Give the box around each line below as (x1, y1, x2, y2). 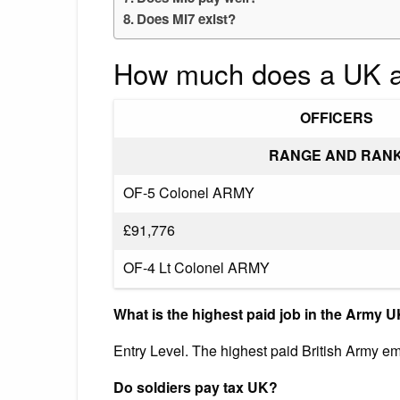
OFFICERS (299, 106, 373, 128)
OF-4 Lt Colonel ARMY (123, 256, 270, 278)
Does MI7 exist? (137, 8, 237, 29)
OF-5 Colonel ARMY (123, 181, 254, 203)
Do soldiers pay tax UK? (113, 376, 278, 397)
